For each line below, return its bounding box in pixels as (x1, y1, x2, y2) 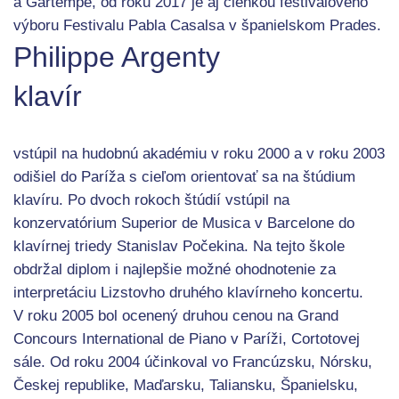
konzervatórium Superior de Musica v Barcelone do (13, 215, 354, 232)
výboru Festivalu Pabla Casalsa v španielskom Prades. (13, 17, 381, 34)
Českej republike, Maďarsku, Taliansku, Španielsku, (13, 377, 358, 394)
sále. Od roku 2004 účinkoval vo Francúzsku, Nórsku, (13, 354, 372, 370)
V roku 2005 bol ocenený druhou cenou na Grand (13, 307, 338, 324)
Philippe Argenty (13, 41, 220, 73)
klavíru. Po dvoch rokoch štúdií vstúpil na (13, 191, 289, 208)
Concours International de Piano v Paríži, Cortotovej (13, 330, 360, 347)
